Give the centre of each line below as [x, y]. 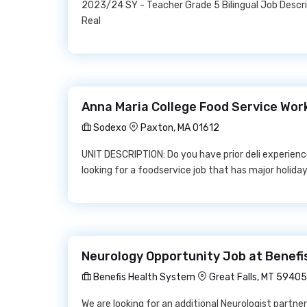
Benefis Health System [143, 277]
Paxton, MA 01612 [180, 128]
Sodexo [109, 128]
